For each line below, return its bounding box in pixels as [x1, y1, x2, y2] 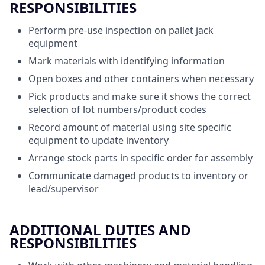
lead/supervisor [28, 182, 99, 195]
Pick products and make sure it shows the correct [28, 90, 251, 103]
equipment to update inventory [28, 134, 169, 147]
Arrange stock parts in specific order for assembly [28, 151, 253, 164]
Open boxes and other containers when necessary [28, 72, 254, 85]
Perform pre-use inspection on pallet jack [28, 24, 214, 37]
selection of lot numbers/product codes [28, 103, 206, 116]
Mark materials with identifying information [28, 54, 225, 67]
